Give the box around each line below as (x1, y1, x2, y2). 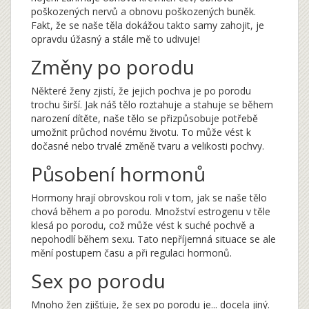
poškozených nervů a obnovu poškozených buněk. (31, 5, 256, 19)
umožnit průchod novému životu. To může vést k (31, 126, 251, 139)
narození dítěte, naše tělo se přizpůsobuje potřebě (31, 112, 258, 126)
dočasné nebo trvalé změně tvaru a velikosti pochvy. (31, 139, 264, 153)
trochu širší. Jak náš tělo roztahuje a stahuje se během (31, 98, 273, 112)
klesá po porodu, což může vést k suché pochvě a (31, 219, 255, 232)
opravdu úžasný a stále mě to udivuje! (31, 32, 200, 46)
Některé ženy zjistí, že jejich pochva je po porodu (31, 84, 251, 98)
